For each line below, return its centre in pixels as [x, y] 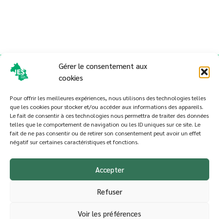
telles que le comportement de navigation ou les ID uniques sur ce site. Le [105, 124]
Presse [109, 157]
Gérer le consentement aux [103, 66]
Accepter [109, 169]
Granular [199, 206]
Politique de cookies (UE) [109, 133]
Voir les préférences [109, 213]
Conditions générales [109, 145]
